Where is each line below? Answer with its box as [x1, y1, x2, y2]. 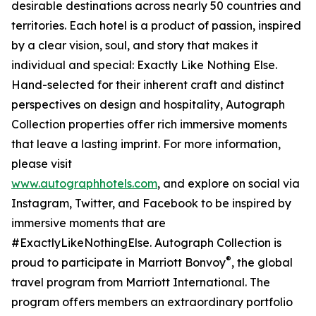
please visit [11, 157, 72, 171]
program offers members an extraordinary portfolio [11, 295, 293, 310]
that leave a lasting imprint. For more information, [11, 137, 281, 152]
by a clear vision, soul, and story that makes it [11, 38, 258, 53]
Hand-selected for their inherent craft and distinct [11, 78, 284, 92]
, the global [231, 255, 293, 270]
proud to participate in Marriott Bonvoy [11, 255, 226, 270]
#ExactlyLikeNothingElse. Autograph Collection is [11, 236, 281, 250]
